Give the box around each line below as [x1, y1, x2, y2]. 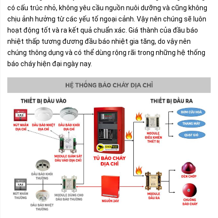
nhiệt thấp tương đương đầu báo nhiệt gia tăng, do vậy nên [7, 37, 191, 45]
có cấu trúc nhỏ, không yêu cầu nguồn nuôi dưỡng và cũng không [7, 3, 207, 12]
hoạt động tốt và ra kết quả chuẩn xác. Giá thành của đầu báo [7, 26, 198, 34]
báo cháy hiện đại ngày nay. [7, 59, 93, 68]
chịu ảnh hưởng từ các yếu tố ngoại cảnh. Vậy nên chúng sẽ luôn [7, 15, 206, 23]
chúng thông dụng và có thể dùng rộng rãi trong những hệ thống [7, 48, 205, 56]
